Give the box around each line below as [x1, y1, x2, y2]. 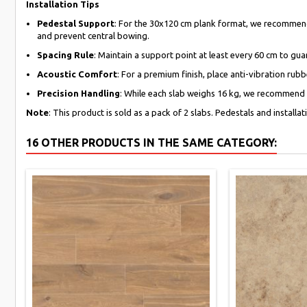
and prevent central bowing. [37, 31, 149, 40]
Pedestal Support [37, 19, 114, 28]
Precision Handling [37, 88, 120, 98]
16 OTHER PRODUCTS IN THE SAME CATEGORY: [26, 136, 277, 149]
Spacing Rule [37, 50, 94, 60]
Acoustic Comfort [37, 69, 117, 79]
